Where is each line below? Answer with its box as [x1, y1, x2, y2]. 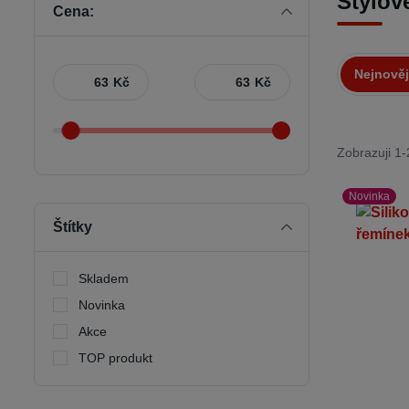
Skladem [79, 271, 129, 286]
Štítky [53, 219, 92, 235]
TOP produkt [79, 351, 152, 365]
